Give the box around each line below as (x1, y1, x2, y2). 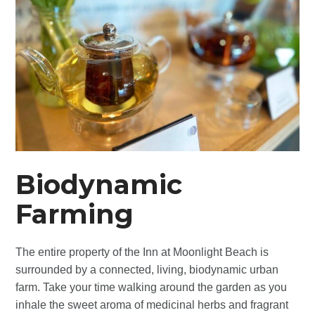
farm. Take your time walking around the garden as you (15, 281, 288, 293)
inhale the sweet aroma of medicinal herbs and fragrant (15, 298, 289, 311)
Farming (15, 197, 134, 231)
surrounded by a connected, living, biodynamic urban (15, 263, 279, 276)
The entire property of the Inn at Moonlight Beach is (15, 245, 269, 258)
